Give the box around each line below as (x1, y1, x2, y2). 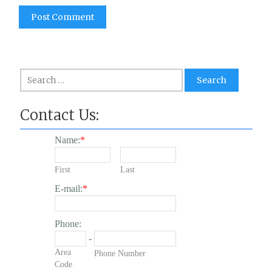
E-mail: (54, 183, 83, 194)
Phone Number (93, 249, 146, 258)
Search (19, 69, 50, 80)
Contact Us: (20, 106, 99, 124)
